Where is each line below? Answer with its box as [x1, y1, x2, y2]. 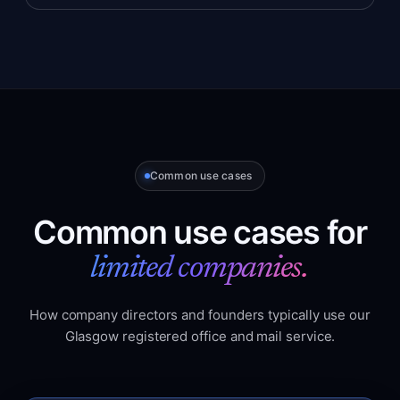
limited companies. [90, 254, 308, 286]
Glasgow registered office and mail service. [64, 328, 336, 345]
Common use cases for [33, 212, 367, 252]
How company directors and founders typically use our [29, 306, 371, 323]
